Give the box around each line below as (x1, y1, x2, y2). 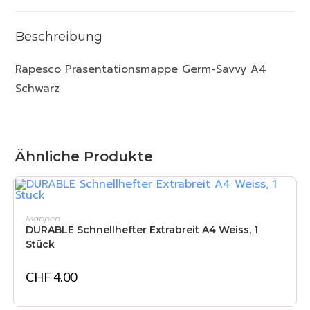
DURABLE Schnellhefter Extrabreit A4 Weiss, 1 (25, 224, 258, 236)
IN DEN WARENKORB (109, 209, 201, 219)
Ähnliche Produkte (15, 148, 154, 165)
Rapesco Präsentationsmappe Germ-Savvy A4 (15, 61, 267, 77)
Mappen (25, 213, 60, 224)
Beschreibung (15, 29, 103, 44)
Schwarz (15, 80, 60, 97)
